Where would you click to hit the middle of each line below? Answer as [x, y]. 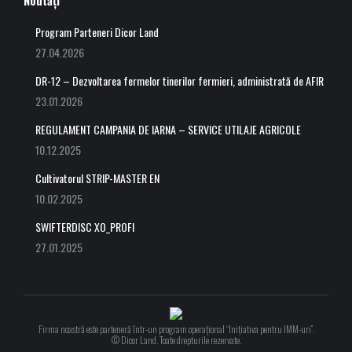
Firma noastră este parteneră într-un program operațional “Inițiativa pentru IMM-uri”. [176, 328]
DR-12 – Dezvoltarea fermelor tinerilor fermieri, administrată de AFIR [180, 80]
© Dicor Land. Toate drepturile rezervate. [176, 339]
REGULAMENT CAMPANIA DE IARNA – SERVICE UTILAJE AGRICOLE [168, 129]
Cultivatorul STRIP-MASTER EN [97, 178]
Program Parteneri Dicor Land [97, 31]
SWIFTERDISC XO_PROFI [85, 226]
